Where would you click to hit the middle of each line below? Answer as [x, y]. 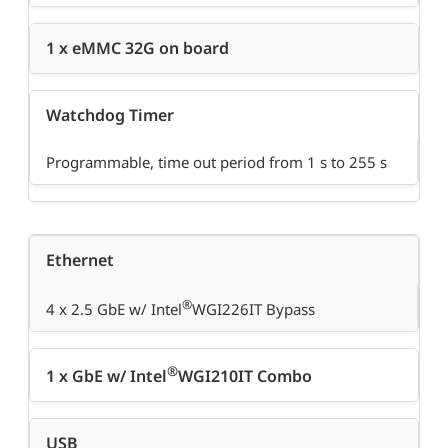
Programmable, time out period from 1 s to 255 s [216, 162]
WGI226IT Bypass [253, 309]
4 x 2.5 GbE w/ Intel [114, 309]
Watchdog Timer [110, 115]
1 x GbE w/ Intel [106, 376]
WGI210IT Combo [245, 376]
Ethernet [80, 260]
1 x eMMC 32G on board [137, 48]
